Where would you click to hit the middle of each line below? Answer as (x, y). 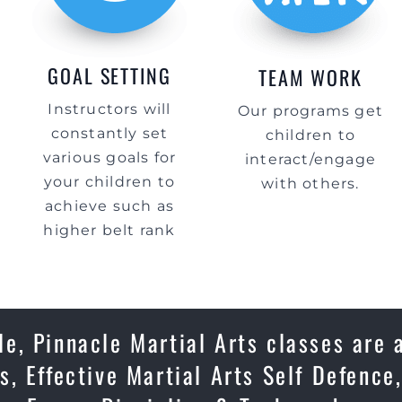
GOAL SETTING (109, 75)
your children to (109, 182)
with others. (310, 184)
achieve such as (109, 206)
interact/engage (310, 159)
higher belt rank (109, 230)
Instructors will (109, 109)
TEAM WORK (310, 77)
